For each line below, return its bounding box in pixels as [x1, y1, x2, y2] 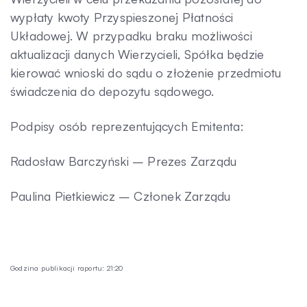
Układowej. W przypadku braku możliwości [10, 28, 252, 43]
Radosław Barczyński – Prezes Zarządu [10, 153, 237, 169]
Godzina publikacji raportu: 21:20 [10, 263, 123, 273]
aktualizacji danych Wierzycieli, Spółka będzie [10, 47, 265, 62]
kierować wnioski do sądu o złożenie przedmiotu [10, 65, 282, 80]
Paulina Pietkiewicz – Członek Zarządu [10, 188, 231, 204]
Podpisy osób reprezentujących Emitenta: [10, 119, 244, 134]
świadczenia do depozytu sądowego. [10, 84, 214, 99]
